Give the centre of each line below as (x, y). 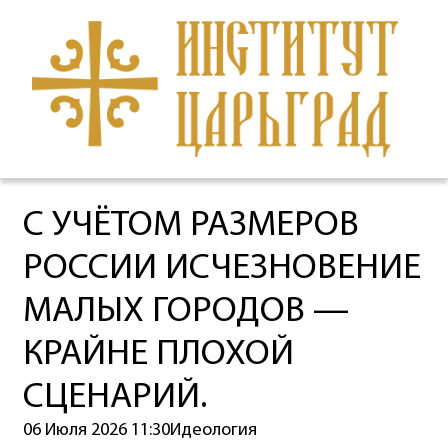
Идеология (213, 431)
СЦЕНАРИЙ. (114, 398)
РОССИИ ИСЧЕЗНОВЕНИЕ (221, 269)
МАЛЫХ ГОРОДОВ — (185, 312)
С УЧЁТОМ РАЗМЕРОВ (190, 226)
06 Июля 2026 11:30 (96, 431)
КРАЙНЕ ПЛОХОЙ (158, 355)
